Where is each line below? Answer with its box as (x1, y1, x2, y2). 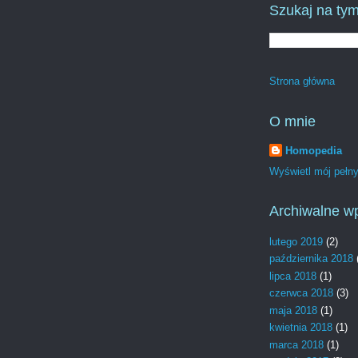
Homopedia (285, 144, 342, 157)
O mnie (269, 113, 316, 130)
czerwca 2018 (269, 287, 333, 300)
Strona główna (269, 75, 335, 88)
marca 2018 (269, 338, 324, 351)
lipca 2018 (269, 269, 316, 282)
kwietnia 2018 (269, 321, 332, 334)
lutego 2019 (269, 235, 323, 248)
